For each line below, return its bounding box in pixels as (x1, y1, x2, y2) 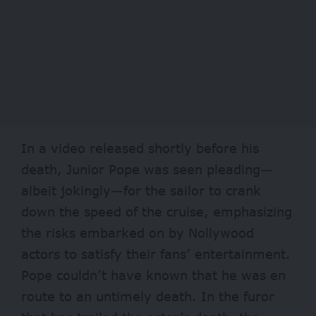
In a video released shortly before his (21, 140, 259, 157)
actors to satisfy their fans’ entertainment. (21, 246, 291, 262)
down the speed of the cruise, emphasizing (21, 204, 292, 220)
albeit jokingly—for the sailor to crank (21, 183, 261, 199)
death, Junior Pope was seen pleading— (21, 162, 273, 178)
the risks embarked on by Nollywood (21, 225, 254, 241)
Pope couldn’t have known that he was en (21, 267, 286, 284)
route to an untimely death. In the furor (21, 288, 274, 305)
